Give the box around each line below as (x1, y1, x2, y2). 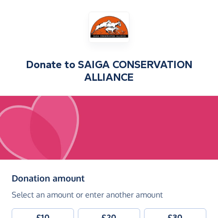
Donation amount (12, 173, 85, 184)
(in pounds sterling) (84, 172, 165, 183)
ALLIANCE (84, 71, 134, 84)
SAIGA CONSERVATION (77, 58, 192, 71)
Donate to (26, 58, 78, 71)
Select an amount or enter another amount (12, 190, 163, 200)
